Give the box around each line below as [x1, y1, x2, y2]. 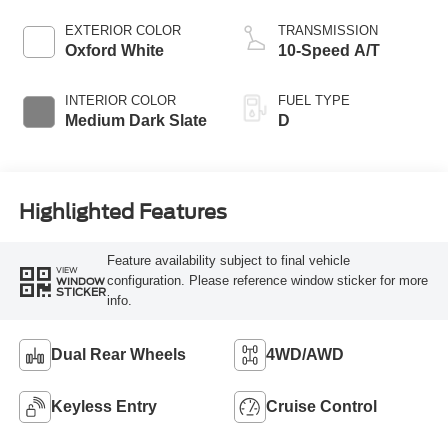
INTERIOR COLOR [64, 92, 176, 108]
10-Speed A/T [278, 41, 380, 59]
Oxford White [64, 41, 164, 59]
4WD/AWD [266, 346, 344, 364]
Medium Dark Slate [64, 111, 207, 129]
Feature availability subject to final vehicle [106, 253, 350, 269]
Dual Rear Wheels [50, 346, 186, 364]
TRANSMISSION [278, 22, 378, 38]
